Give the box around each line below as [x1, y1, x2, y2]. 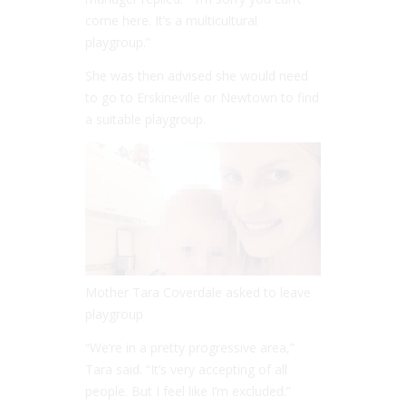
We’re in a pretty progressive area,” [90, 338, 295, 356]
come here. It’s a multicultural [85, 12, 257, 30]
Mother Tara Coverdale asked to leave [85, 283, 311, 301]
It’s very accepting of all [150, 360, 287, 378]
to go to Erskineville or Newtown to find [85, 89, 319, 107]
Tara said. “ [85, 360, 150, 378]
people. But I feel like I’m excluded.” [85, 382, 291, 400]
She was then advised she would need [85, 67, 308, 85]
